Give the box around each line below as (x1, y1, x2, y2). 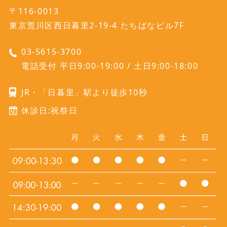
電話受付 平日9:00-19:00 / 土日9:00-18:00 (21, 60, 199, 72)
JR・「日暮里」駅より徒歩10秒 (21, 87, 148, 98)
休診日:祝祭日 (21, 105, 78, 117)
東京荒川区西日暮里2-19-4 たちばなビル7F (9, 20, 184, 31)
